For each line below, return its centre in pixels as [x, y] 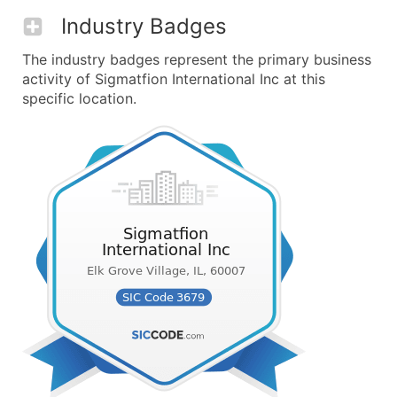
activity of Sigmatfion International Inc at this [174, 79]
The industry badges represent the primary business [197, 59]
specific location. [79, 98]
